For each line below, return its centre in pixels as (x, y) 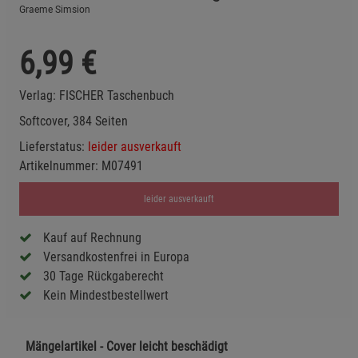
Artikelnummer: (60, 165)
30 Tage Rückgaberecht (103, 276)
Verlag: (39, 95)
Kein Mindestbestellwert (106, 296)
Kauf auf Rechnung (92, 238)
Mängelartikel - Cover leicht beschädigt (127, 347)
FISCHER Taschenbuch (117, 95)
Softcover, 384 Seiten (74, 121)
